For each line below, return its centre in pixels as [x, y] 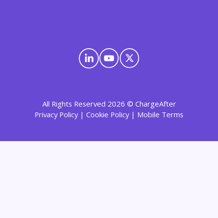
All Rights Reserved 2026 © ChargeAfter [109, 104]
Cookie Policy [108, 115]
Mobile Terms [160, 115]
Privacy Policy [56, 115]
